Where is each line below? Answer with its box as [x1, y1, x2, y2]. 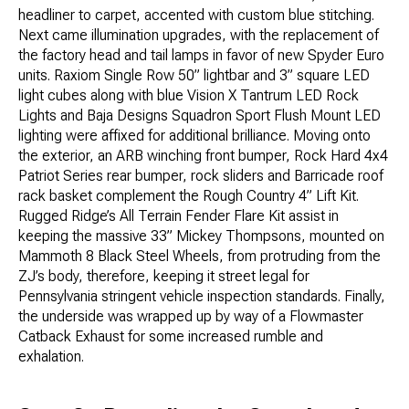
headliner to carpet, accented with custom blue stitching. [18, 6, 374, 25]
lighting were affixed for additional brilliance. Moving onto [18, 127, 371, 145]
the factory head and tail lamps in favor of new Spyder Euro [18, 47, 384, 65]
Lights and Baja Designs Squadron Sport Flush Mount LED [18, 107, 381, 125]
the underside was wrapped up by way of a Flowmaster [18, 308, 363, 326]
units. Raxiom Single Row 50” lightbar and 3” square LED [18, 67, 370, 85]
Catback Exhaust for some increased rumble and [18, 328, 323, 346]
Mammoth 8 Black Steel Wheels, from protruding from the [18, 247, 381, 266]
